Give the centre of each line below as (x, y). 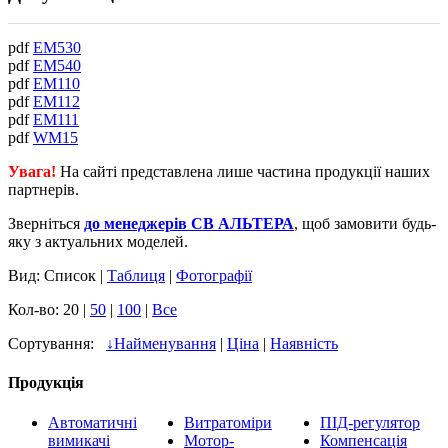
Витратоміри (228, 422)
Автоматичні (92, 422)
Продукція (46, 383)
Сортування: (57, 344)
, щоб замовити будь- (365, 224)
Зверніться (46, 224)
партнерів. (43, 190)
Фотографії (214, 276)
